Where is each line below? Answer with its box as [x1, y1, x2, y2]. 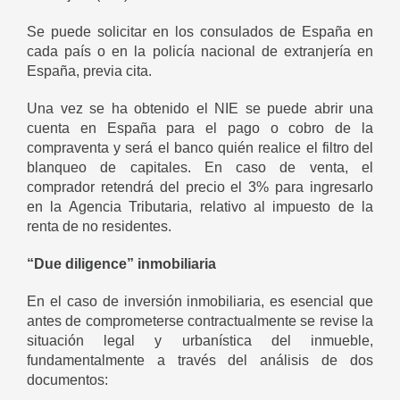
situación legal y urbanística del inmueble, [27, 333, 373, 349]
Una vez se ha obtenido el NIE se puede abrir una [27, 101, 373, 117]
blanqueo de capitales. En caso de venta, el [27, 160, 373, 176]
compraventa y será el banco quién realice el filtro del [27, 140, 373, 156]
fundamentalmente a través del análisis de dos [27, 353, 373, 369]
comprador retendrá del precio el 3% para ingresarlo [27, 179, 373, 196]
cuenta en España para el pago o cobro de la [27, 121, 373, 137]
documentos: [27, 372, 108, 388]
